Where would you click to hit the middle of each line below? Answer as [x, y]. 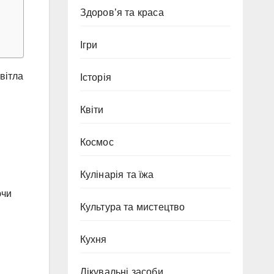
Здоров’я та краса [122, 13]
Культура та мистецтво [132, 207]
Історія [95, 77]
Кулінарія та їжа [117, 175]
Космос [97, 142]
